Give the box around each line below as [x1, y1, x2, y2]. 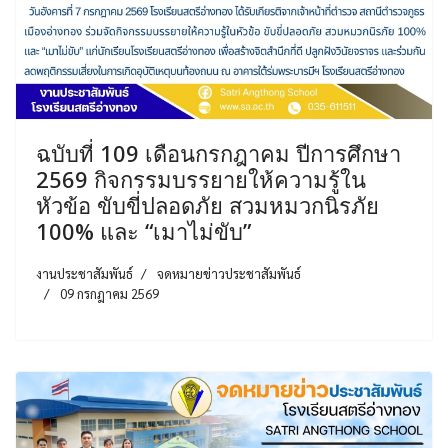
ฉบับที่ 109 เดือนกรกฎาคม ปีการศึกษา [36, 138, 401, 169]
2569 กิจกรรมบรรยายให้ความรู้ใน [36, 164, 366, 195]
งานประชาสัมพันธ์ [36, 265, 133, 283]
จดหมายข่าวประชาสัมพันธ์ [157, 265, 301, 283]
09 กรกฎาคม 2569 [60, 285, 159, 303]
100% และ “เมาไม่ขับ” [36, 216, 251, 247]
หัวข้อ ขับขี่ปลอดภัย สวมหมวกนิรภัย [36, 190, 379, 221]
